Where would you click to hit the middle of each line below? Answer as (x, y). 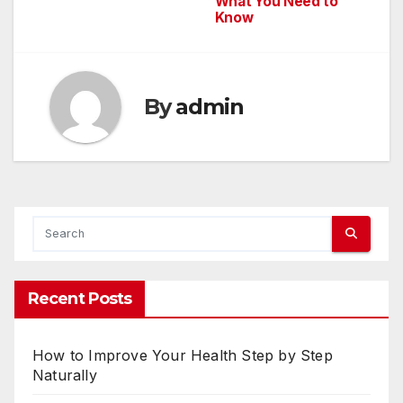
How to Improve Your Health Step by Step (183, 355)
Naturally (65, 375)
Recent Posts (80, 298)
